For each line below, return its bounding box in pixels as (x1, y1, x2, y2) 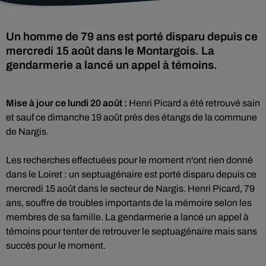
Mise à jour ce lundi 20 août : (6, 98, 127, 108)
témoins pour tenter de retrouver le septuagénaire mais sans (6, 226, 257, 236)
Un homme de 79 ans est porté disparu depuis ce (6, 30, 258, 43)
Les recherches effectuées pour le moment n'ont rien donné (6, 155, 253, 165)
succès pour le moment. (6, 240, 106, 251)
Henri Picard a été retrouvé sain (127, 98, 260, 108)
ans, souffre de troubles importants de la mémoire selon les (6, 198, 252, 208)
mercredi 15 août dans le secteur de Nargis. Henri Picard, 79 (6, 183, 255, 194)
